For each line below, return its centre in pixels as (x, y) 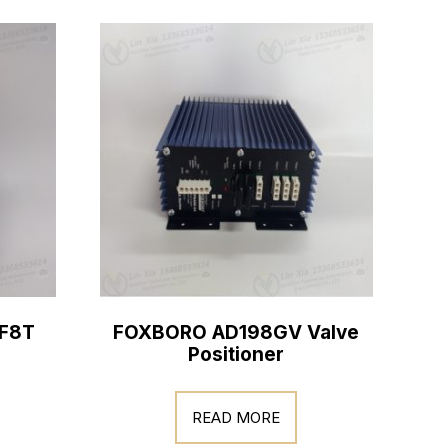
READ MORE (236, 417)
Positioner (236, 354)
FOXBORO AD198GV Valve (236, 332)
